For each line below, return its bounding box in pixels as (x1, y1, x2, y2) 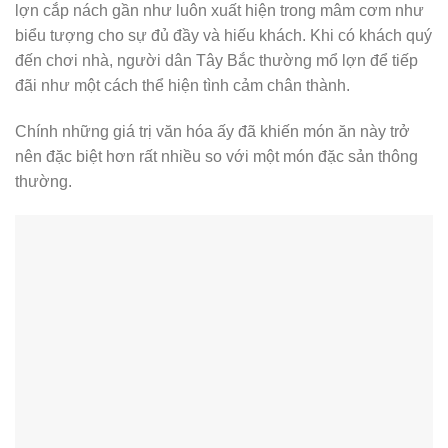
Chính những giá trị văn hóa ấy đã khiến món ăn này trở (15, 123, 410, 140)
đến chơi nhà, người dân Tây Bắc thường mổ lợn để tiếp (15, 52, 418, 70)
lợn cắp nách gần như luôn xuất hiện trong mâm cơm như (15, 2, 424, 20)
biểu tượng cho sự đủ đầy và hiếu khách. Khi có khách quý (15, 27, 432, 45)
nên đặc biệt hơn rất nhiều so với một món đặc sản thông (15, 148, 418, 165)
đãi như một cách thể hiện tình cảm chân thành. (15, 77, 350, 95)
